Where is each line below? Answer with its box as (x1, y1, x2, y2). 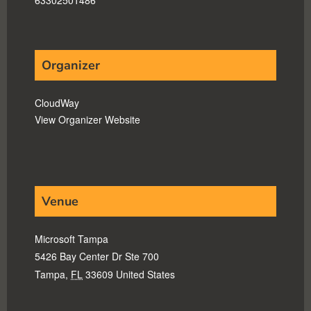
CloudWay (35, 95, 79, 110)
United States (116, 267, 175, 281)
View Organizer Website (35, 112, 140, 126)
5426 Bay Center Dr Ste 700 (35, 249, 159, 263)
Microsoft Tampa (35, 231, 108, 246)
